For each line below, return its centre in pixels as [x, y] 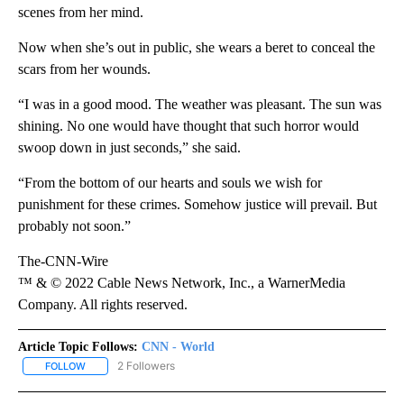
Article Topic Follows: [78, 347]
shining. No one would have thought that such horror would [188, 126]
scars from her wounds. [84, 69]
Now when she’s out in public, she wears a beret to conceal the [197, 48]
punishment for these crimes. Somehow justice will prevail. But [197, 205]
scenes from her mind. [81, 13]
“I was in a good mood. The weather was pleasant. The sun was [200, 105]
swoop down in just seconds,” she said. [129, 148]
